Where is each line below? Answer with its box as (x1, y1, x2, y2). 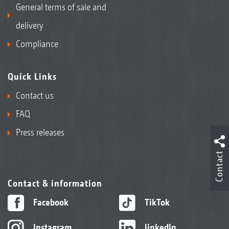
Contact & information (8, 178, 102, 189)
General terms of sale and (16, 2, 106, 12)
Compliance (16, 38, 58, 49)
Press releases (16, 127, 64, 138)
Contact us (16, 90, 54, 101)
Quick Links (8, 71, 57, 82)
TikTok (142, 197, 170, 208)
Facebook (31, 197, 68, 208)
